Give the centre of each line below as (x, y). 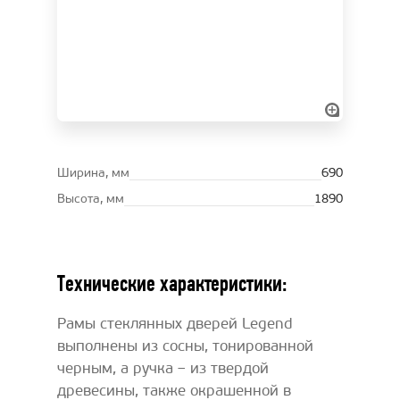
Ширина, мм (93, 174)
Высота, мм (91, 200)
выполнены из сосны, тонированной (185, 347)
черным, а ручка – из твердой (163, 369)
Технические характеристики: (172, 283)
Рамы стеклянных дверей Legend (175, 325)
